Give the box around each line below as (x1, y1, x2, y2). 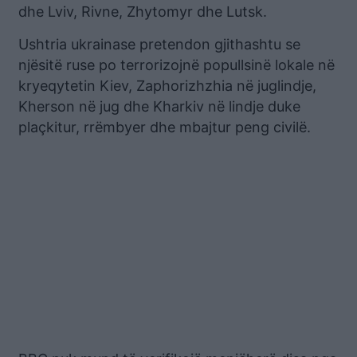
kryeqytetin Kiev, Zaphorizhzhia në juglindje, (18, 76, 316, 94)
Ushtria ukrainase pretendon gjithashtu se (18, 35, 300, 53)
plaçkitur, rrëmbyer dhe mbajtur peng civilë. (18, 118, 311, 135)
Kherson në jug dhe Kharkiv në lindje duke (18, 97, 300, 115)
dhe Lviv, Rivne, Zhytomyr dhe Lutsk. (18, 2, 267, 20)
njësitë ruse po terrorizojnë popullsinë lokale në (18, 56, 335, 73)
